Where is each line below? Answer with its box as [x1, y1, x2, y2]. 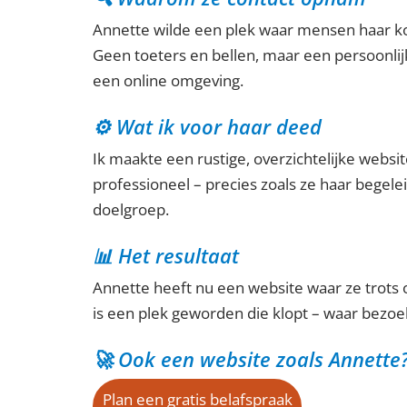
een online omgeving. [93, 69, 243, 91]
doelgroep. [93, 198, 169, 220]
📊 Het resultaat [93, 241, 239, 269]
